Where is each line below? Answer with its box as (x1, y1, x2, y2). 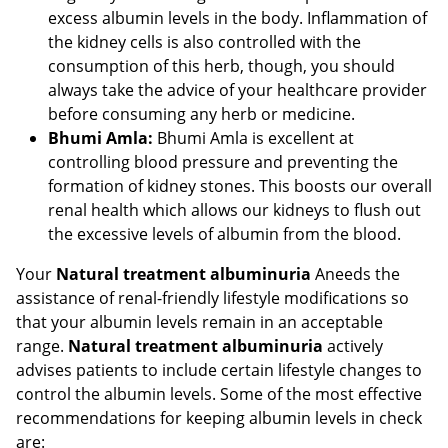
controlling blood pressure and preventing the (48, 151, 398, 174)
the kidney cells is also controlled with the (48, 31, 361, 54)
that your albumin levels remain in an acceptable (16, 311, 383, 334)
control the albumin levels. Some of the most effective (16, 383, 422, 406)
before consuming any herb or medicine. (48, 103, 355, 126)
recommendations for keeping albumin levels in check (16, 407, 422, 430)
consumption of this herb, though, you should (48, 55, 395, 78)
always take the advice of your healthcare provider (48, 79, 427, 102)
